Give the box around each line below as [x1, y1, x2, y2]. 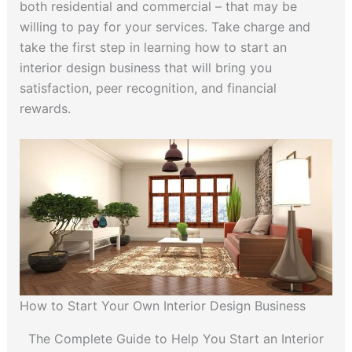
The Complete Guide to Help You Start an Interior [28, 330, 324, 346]
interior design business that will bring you [19, 60, 272, 75]
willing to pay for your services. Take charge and [19, 19, 310, 35]
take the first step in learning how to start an [19, 39, 287, 55]
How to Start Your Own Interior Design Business [19, 297, 306, 313]
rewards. [19, 101, 75, 116]
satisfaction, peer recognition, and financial [19, 80, 277, 96]
